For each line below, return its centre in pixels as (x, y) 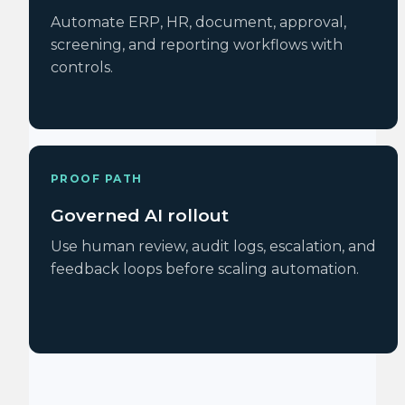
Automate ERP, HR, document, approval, (198, 22)
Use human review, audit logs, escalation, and (213, 246)
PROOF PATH (97, 179)
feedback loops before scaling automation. (205, 269)
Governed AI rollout (140, 216)
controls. (82, 67)
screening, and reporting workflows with (197, 45)
